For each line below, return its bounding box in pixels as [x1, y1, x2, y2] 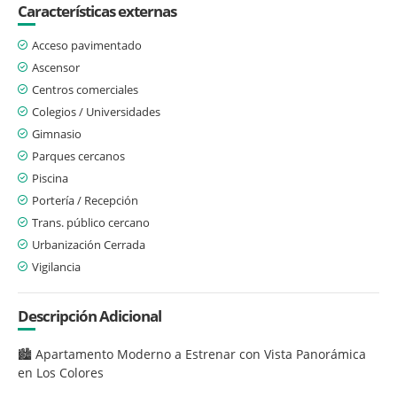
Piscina [32, 169, 68, 186]
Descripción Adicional [18, 305, 161, 326]
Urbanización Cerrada [32, 236, 145, 253]
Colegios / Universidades [32, 103, 160, 120]
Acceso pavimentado [32, 36, 142, 53]
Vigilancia [32, 258, 81, 275]
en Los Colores [18, 363, 104, 381]
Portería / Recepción [32, 191, 138, 208]
